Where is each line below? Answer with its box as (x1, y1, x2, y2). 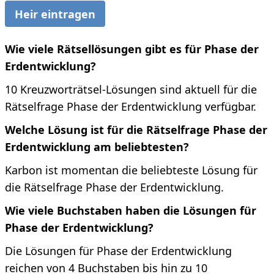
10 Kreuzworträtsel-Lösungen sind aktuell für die (5, 82, 257, 97)
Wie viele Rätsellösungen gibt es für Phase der (5, 42, 259, 57)
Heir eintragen (15, 6, 95, 21)
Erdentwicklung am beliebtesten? (5, 139, 189, 155)
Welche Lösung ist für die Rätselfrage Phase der (5, 122, 267, 138)
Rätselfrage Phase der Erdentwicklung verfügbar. (5, 99, 256, 114)
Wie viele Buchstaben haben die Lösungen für (5, 203, 256, 218)
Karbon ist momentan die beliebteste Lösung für (5, 163, 257, 178)
